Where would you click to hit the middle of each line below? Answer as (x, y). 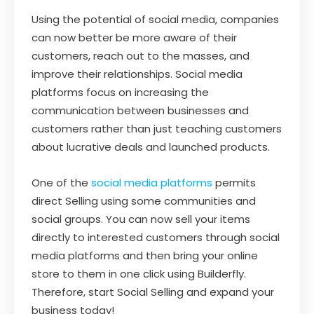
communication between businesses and (140, 111)
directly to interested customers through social (156, 238)
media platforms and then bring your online (145, 256)
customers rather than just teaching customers (157, 129)
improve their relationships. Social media (137, 74)
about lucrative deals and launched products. (151, 147)
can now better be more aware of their (134, 38)
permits (234, 183)
